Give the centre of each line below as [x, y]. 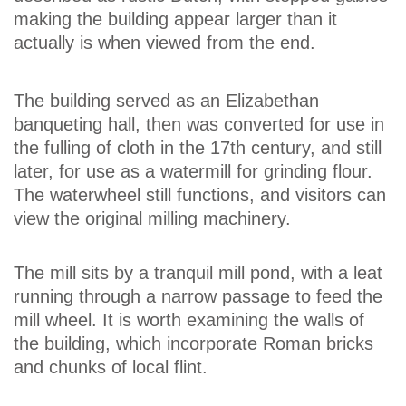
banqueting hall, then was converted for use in [199, 125]
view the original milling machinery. [152, 219]
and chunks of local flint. [111, 367]
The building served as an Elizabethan [166, 101]
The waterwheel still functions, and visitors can [200, 195]
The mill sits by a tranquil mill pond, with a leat [198, 272]
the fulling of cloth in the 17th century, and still [198, 148]
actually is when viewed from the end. [164, 43]
